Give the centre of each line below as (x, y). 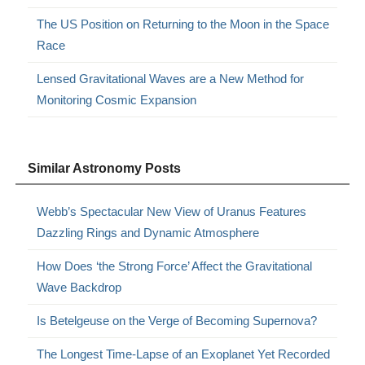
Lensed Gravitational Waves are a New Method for (171, 78)
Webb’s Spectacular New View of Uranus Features (172, 211)
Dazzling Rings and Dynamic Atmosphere (148, 232)
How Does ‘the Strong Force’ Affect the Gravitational (175, 266)
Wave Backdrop (79, 287)
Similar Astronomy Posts (105, 168)
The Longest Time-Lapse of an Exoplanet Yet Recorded (184, 354)
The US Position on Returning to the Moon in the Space (183, 24)
